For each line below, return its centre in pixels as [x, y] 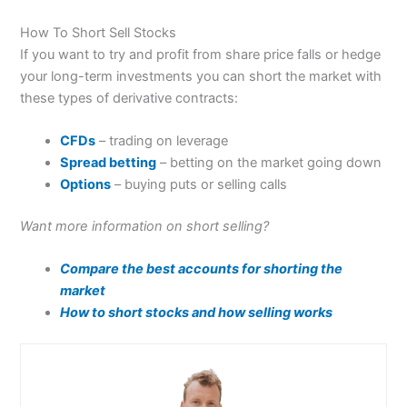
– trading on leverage [162, 141]
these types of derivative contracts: [129, 98]
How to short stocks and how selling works [197, 313]
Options [86, 185]
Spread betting [109, 163]
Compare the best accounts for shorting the [202, 269]
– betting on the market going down [269, 163]
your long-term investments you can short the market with [201, 76]
